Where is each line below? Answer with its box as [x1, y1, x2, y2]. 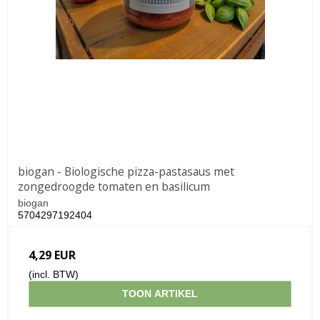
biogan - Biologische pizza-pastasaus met [18, 163, 234, 179]
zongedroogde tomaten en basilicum [18, 178, 210, 194]
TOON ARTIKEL [122, 287, 198, 299]
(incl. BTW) [29, 268, 79, 280]
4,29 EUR [29, 246, 76, 263]
